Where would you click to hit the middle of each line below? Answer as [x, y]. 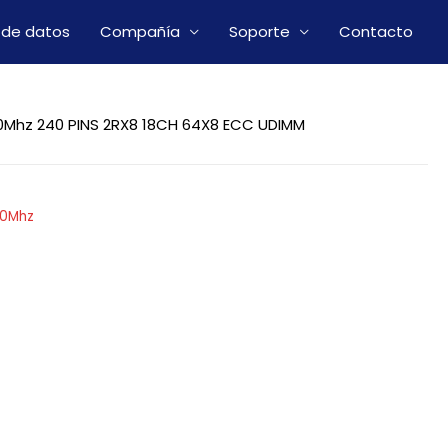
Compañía [140, 31]
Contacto [376, 31]
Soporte [259, 31]
